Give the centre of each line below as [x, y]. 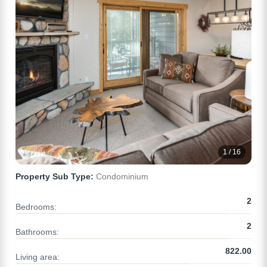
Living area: [38, 257]
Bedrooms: [36, 207]
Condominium [121, 177]
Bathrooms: [37, 232]
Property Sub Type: [55, 177]
